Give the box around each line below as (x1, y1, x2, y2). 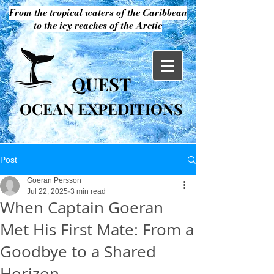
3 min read (70, 187, 106, 196)
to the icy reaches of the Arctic (34, 18, 162, 32)
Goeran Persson (27, 176, 81, 185)
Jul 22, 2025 (27, 187, 68, 196)
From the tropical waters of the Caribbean (9, 6, 187, 20)
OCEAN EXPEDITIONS (19, 98, 183, 119)
